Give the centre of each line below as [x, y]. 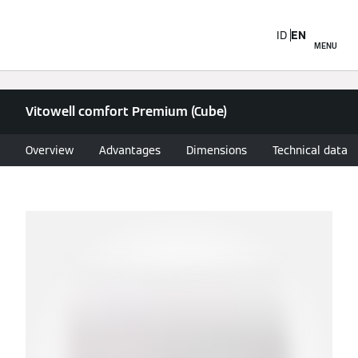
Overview [50, 150]
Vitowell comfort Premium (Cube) [126, 111]
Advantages [130, 150]
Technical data [310, 150]
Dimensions [217, 150]
